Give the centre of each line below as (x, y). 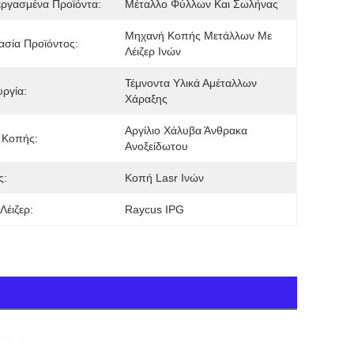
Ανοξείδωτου (156, 146)
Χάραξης (146, 99)
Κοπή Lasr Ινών (164, 178)
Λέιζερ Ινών (153, 51)
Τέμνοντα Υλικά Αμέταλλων (191, 83)
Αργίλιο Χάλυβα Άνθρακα (186, 130)
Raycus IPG (154, 209)
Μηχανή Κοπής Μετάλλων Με (198, 36)
